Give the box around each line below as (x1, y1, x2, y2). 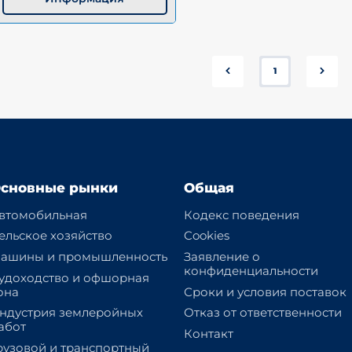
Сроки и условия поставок (184, 284, 347, 299)
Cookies (184, 228, 230, 244)
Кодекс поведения (184, 207, 300, 222)
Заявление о (184, 248, 261, 264)
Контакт (184, 325, 234, 341)
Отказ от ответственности (184, 305, 343, 321)
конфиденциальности (184, 262, 319, 278)
